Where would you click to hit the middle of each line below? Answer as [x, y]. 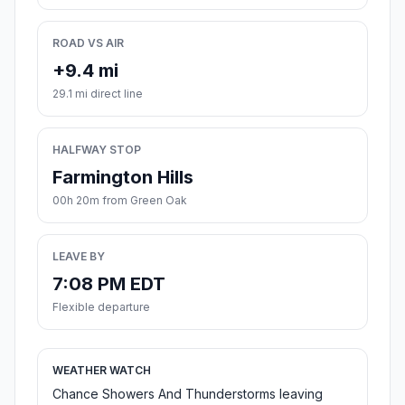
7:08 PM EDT [109, 284]
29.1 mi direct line [98, 94]
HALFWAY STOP [97, 150]
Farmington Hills [123, 178]
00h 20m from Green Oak [120, 201]
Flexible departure [101, 307]
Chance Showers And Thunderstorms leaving [188, 394]
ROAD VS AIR [88, 43]
